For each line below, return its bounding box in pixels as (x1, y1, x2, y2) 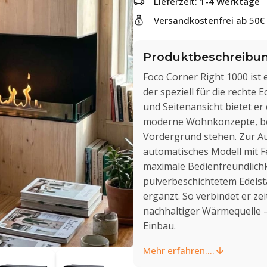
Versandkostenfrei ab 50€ (154, 14, 265, 26)
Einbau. (143, 219, 176, 232)
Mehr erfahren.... (143, 244, 215, 256)
